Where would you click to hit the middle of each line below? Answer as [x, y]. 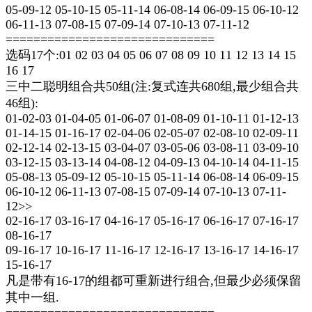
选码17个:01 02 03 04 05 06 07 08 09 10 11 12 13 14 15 [151, 55]
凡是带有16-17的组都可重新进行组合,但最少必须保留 [154, 281]
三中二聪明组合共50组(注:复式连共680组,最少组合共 [152, 86]
